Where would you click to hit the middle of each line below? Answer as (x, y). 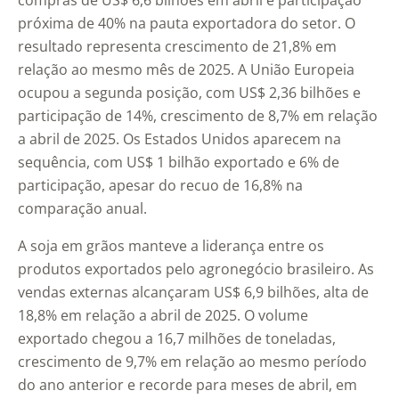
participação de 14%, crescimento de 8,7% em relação (198, 116)
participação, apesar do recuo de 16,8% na (160, 186)
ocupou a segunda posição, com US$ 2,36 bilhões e (189, 93)
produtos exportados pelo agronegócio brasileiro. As (196, 269)
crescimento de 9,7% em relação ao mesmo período (192, 362)
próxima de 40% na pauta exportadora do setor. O (187, 24)
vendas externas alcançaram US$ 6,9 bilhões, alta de (193, 293)
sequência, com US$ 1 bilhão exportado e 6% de (179, 163)
